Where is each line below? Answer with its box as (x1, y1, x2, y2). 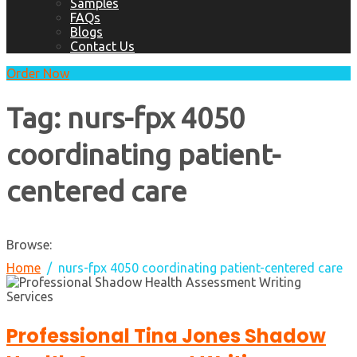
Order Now (6, 66, 69, 80)
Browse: (6, 237, 52, 253)
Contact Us (70, 39, 135, 53)
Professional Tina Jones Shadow (6, 323, 326, 350)
